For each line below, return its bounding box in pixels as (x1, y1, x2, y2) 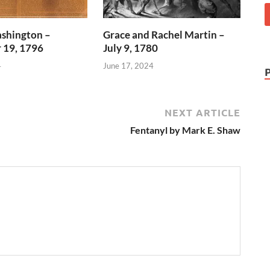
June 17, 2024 (103, 60, 154, 71)
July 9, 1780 (103, 42, 159, 55)
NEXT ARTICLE (165, 105, 240, 119)
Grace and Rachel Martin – (103, 28, 225, 42)
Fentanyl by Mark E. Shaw (130, 124, 240, 136)
